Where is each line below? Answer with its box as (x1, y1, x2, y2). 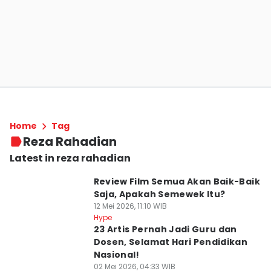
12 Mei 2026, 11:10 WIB (93, 201, 167, 211)
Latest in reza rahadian (10, 151, 131, 165)
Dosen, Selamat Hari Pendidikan (93, 236, 248, 248)
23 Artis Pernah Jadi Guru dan (93, 223, 237, 235)
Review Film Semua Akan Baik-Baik (93, 175, 260, 188)
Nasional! (93, 249, 140, 261)
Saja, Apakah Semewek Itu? (93, 188, 226, 200)
